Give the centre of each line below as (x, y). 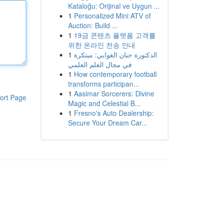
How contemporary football (115, 74)
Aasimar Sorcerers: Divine (114, 93)
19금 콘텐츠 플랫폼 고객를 (115, 35)
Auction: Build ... (93, 25)
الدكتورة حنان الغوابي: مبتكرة (115, 54)
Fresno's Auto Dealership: (114, 113)
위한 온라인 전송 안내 (101, 45)
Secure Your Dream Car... (108, 123)
